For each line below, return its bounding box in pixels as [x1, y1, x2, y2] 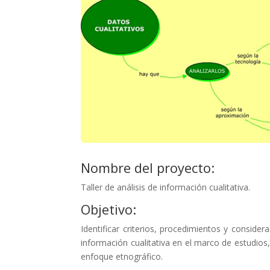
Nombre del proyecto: [81, 158, 215, 177]
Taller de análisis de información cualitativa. [81, 181, 251, 193]
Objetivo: [81, 199, 137, 218]
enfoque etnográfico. [81, 250, 163, 262]
